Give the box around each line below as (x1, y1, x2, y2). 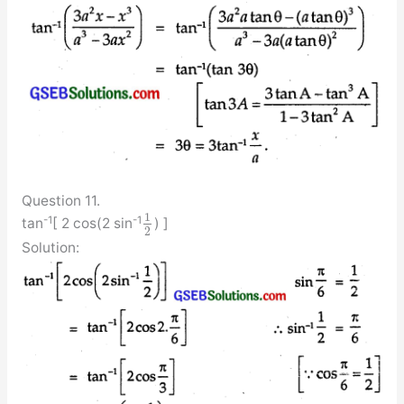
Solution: (21, 238, 79, 256)
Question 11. (21, 192, 100, 210)
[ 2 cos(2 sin (51, 215, 133, 233)
